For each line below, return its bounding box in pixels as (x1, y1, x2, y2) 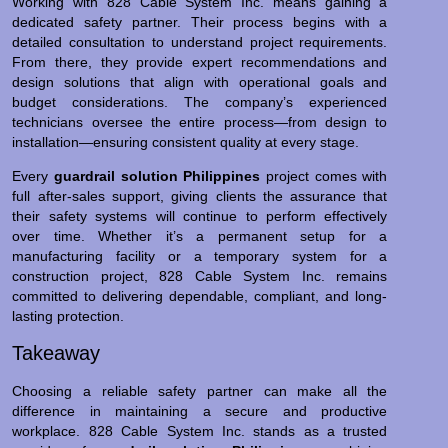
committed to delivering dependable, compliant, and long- (12, 288, 388, 305)
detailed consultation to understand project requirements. (12, 33, 388, 50)
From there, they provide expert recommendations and (12, 53, 388, 70)
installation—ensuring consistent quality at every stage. (12, 133, 360, 150)
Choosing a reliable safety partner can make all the (12, 382, 388, 399)
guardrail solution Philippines (54, 168, 261, 185)
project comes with (260, 168, 388, 185)
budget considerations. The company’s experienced (12, 93, 388, 110)
